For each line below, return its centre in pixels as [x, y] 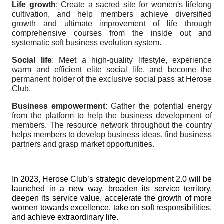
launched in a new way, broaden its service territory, [112, 189]
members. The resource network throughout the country [112, 125]
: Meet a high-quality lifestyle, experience [132, 60]
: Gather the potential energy [159, 106]
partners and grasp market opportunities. [83, 144]
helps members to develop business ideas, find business [112, 135]
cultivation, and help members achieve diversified [112, 14]
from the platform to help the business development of [112, 116]
